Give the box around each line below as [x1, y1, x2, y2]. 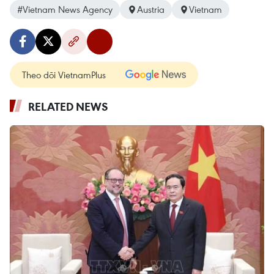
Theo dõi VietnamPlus [22, 68, 106, 81]
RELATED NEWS [28, 99, 108, 114]
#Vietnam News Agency [17, 3, 113, 15]
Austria [137, 3, 165, 15]
